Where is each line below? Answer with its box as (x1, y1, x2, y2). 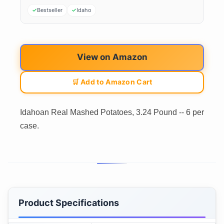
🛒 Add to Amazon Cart (71, 77, 152, 86)
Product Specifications (18, 197, 119, 208)
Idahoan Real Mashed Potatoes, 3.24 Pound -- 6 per (20, 108, 204, 117)
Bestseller (37, 6, 62, 13)
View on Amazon (76, 52, 147, 62)
